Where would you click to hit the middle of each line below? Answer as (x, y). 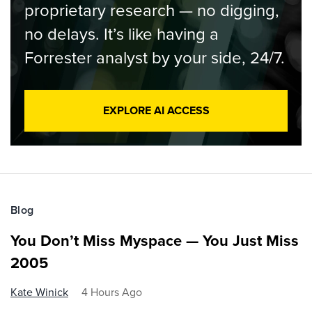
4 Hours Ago (112, 292)
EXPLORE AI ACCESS (156, 110)
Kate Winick (39, 292)
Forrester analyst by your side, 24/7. (155, 57)
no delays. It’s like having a (122, 33)
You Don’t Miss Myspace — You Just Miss (155, 240)
